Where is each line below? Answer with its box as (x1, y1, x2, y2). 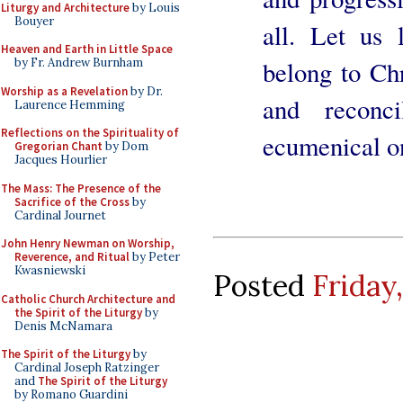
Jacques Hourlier (14, 152, 107, 167)
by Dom (103, 139, 148, 154)
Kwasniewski (14, 263, 85, 278)
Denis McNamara (14, 318, 112, 334)
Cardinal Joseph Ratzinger (14, 360, 159, 375)
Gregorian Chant (14, 139, 103, 154)
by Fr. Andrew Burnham (14, 55, 143, 70)
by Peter (130, 249, 180, 264)
